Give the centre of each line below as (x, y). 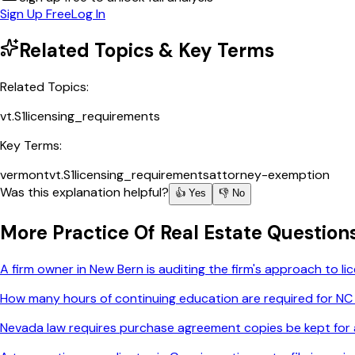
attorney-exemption (269, 174)
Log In (88, 13)
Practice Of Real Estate (157, 233)
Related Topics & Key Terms (147, 50)
